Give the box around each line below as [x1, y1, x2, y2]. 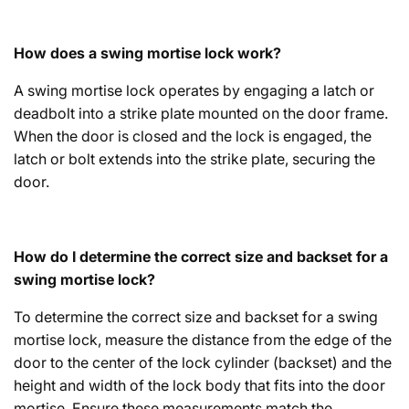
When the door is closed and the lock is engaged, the [14, 127, 372, 146]
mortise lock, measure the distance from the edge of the [14, 330, 392, 350]
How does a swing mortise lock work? [14, 44, 281, 63]
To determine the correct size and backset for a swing [14, 308, 378, 327]
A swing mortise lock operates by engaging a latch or [14, 81, 374, 100]
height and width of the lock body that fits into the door [14, 376, 385, 395]
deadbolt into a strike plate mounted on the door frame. [14, 104, 388, 123]
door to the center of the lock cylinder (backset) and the [14, 353, 392, 372]
